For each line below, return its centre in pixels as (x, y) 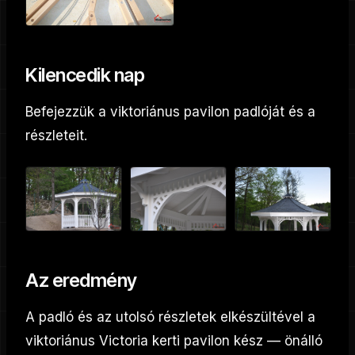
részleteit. (56, 136)
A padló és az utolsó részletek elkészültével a (170, 317)
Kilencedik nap (85, 75)
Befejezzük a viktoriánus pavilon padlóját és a (170, 112)
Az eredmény (81, 281)
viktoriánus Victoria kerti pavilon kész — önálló (174, 341)
